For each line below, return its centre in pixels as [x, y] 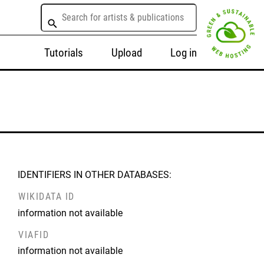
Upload [126, 53]
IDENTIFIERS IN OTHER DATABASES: [95, 175]
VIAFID [34, 235]
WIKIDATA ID [47, 196]
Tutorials [63, 53]
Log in [183, 53]
